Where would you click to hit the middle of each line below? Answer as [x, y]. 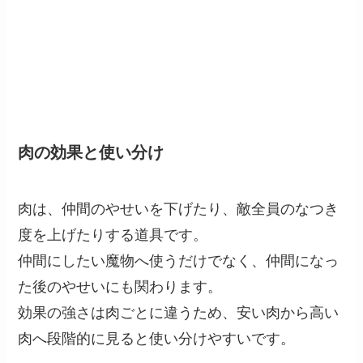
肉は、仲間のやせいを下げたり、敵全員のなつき [179, 209]
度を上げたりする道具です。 [113, 235]
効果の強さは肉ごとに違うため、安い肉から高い [179, 312]
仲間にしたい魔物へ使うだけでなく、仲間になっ [179, 261]
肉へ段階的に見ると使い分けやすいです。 [157, 338]
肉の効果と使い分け [91, 153]
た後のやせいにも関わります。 [120, 286]
